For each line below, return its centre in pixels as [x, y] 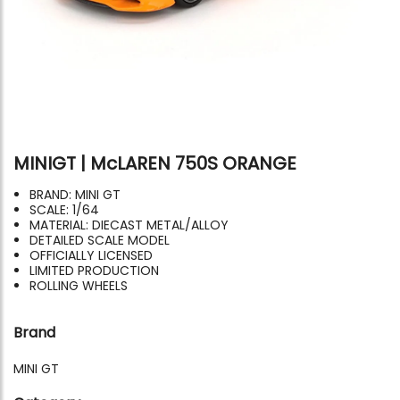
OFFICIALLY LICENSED [91, 256]
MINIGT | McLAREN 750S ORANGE [155, 164]
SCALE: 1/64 [64, 210]
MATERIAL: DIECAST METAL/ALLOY [129, 225]
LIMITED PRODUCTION [94, 271]
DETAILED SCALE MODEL [100, 241]
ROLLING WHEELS [79, 286]
